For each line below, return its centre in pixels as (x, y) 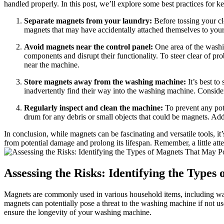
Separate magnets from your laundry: (88, 21)
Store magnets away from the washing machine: (105, 82)
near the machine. (52, 65)
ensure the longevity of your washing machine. (78, 212)
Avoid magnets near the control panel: (88, 47)
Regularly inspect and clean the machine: (93, 108)
